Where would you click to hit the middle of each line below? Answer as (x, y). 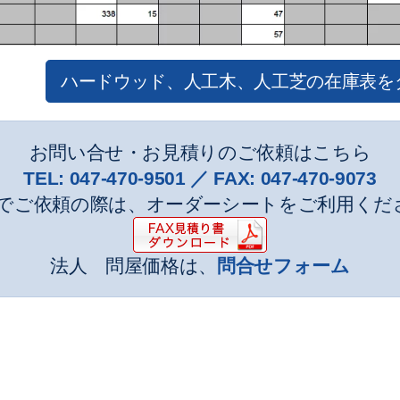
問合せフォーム (283, 265)
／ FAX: (223, 178)
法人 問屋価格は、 (134, 265)
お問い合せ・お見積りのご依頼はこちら (200, 152)
